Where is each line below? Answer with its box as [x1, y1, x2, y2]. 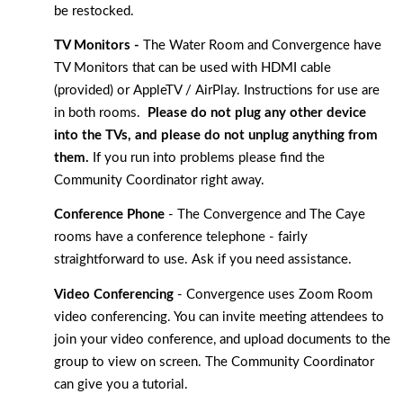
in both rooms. [54, 105, 148, 120]
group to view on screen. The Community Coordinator [54, 354, 374, 369]
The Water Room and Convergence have [139, 38, 381, 52]
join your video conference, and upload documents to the [54, 332, 390, 346]
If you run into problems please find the [93, 150, 325, 165]
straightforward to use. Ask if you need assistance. [54, 253, 355, 267]
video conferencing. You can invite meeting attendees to [54, 309, 384, 324]
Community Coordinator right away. [54, 173, 268, 187]
